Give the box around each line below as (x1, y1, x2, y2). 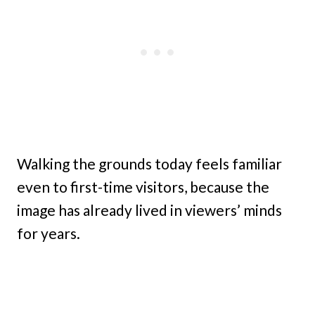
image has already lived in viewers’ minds (17, 201, 282, 219)
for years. (17, 224, 80, 242)
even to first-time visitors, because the (17, 178, 269, 195)
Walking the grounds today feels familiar (17, 155, 282, 172)
